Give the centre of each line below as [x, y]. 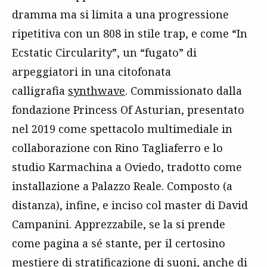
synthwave [97, 91]
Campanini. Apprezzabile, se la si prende [119, 224]
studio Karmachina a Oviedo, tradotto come [127, 167]
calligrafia [40, 91]
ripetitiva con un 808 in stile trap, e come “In [130, 33]
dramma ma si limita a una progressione [120, 14]
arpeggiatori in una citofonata [91, 72]
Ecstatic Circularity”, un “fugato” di [104, 52]
